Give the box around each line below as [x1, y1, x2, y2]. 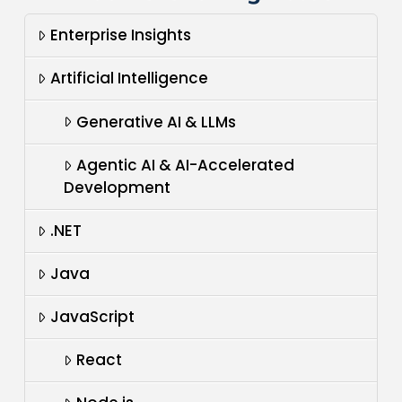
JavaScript [50, 305, 135, 328]
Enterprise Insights [50, 24, 192, 47]
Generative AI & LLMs [76, 110, 237, 133]
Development [64, 176, 171, 198]
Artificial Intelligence [50, 67, 209, 90]
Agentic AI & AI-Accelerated [76, 153, 295, 176]
